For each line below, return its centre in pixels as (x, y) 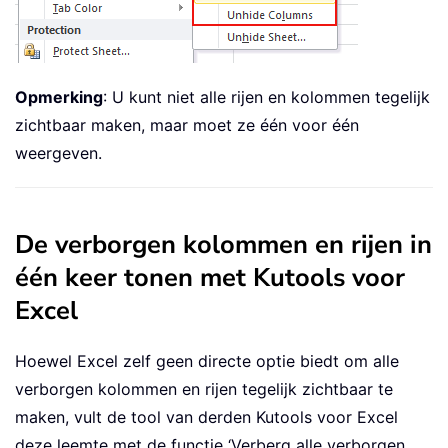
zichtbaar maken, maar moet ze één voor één (187, 125)
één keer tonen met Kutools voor (210, 278)
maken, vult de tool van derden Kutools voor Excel (206, 417)
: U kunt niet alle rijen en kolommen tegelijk (266, 97)
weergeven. (58, 153)
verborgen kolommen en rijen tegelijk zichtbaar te (204, 389)
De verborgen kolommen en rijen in (223, 245)
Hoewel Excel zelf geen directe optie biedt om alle (207, 361)
